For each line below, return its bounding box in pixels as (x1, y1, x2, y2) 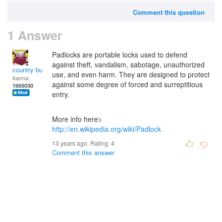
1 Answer (7, 26, 62, 44)
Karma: (12, 74, 30, 82)
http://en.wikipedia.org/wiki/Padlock (52, 124, 161, 134)
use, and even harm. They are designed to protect (52, 69, 210, 79)
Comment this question (133, 7, 205, 17)
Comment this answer (52, 148, 114, 157)
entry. (52, 89, 69, 99)
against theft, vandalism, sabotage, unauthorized (52, 59, 205, 69)
